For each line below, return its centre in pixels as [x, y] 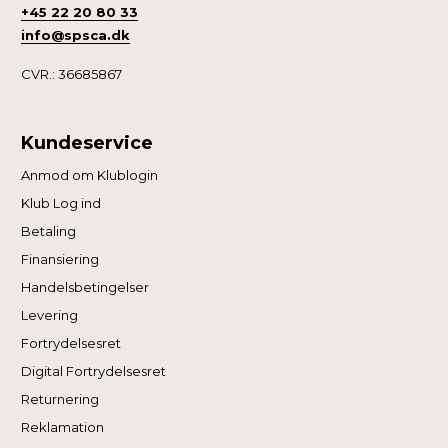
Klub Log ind [61, 202]
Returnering [60, 398]
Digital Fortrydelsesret [94, 370]
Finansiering [60, 258]
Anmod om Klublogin [90, 174]
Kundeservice [87, 142]
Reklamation [63, 426]
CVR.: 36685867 [72, 73]
